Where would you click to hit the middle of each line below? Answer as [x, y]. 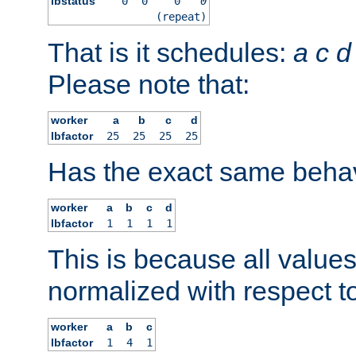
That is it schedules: [170, 52]
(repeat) [182, 16]
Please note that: [149, 84]
